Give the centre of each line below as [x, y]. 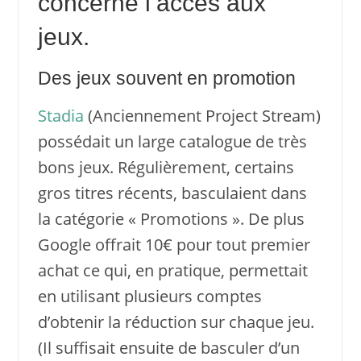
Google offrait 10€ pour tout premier [174, 244]
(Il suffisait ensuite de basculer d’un [168, 347]
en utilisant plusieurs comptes [149, 296]
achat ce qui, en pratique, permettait [172, 270]
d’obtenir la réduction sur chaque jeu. [176, 322]
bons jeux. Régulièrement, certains [166, 167]
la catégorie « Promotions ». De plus [171, 218]
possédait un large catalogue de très [172, 141]
